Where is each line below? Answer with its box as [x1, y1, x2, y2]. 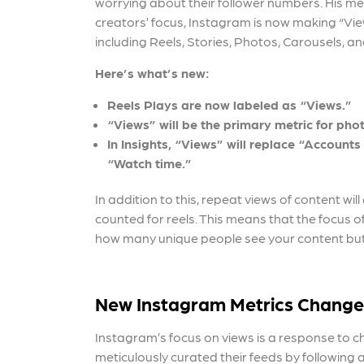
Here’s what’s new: [95, 65, 210, 80]
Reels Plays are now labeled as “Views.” [107, 97, 352, 112]
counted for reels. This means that [95, 210, 297, 226]
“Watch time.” [107, 155, 192, 171]
